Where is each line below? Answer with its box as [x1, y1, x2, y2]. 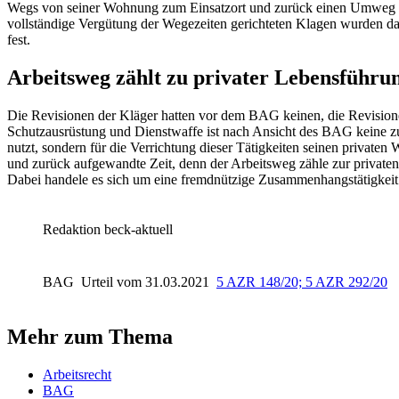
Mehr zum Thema [7, 324, 173, 348]
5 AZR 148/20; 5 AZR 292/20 [216, 273, 387, 289]
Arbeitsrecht [43, 366, 111, 382]
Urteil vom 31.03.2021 [81, 273, 213, 289]
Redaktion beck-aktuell [43, 222, 173, 238]
